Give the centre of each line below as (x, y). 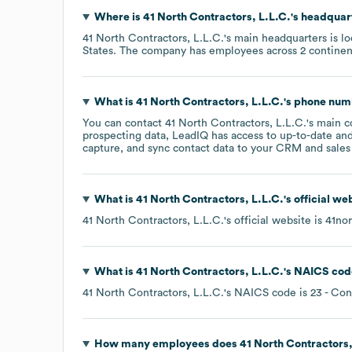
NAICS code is (272, 293)
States (98, 51)
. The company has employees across (207, 51)
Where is (118, 17)
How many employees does (167, 344)
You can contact (124, 123)
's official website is (275, 220)
